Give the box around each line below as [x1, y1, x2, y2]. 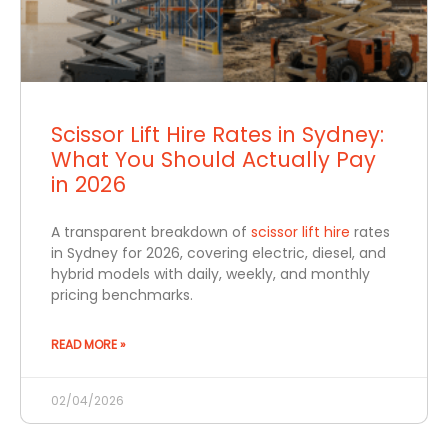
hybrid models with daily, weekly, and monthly [51, 264, 370, 285]
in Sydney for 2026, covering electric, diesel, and [51, 243, 386, 264]
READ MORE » [51, 336, 126, 354]
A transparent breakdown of [51, 222, 251, 243]
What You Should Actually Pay [51, 145, 376, 175]
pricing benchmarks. [51, 285, 193, 306]
